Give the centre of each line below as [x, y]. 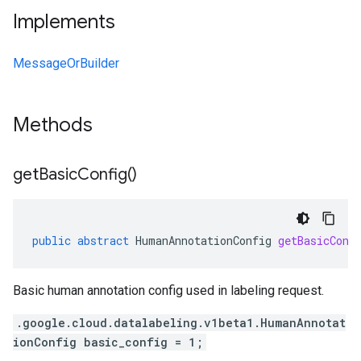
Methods [55, 125]
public [52, 241]
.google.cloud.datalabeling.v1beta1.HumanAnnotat [181, 323]
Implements [64, 22]
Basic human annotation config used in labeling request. [168, 290]
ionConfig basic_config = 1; [108, 342]
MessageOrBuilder [66, 63]
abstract [103, 241]
